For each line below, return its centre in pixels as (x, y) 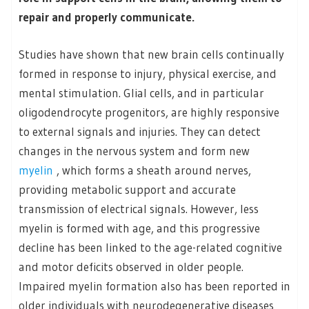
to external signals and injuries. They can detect (140, 131)
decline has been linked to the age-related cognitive (150, 247)
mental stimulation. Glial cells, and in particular (141, 92)
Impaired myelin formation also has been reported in (154, 286)
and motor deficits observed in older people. (131, 266)
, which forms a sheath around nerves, (154, 170)
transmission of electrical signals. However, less (139, 208)
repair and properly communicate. (107, 17)
